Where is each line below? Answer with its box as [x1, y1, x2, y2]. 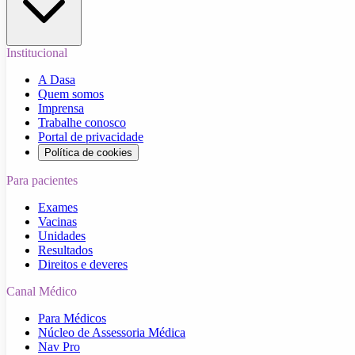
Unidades [38, 229, 86, 243]
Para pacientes [6, 174, 78, 188]
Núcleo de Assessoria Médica [38, 326, 185, 340]
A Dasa [38, 73, 75, 87]
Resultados [38, 243, 93, 258]
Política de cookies [44, 147, 132, 159]
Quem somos [38, 87, 104, 101]
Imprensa [38, 101, 84, 116]
